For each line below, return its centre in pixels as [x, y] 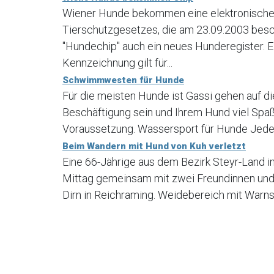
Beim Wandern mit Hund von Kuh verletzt [154, 146]
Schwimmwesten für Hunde [123, 80]
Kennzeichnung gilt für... [117, 62]
